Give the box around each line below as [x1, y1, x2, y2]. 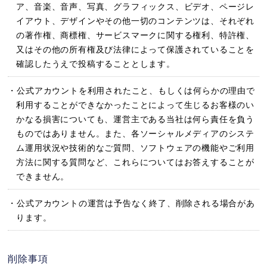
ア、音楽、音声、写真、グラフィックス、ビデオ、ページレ [16, 2, 255, 11]
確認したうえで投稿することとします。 [16, 60, 175, 69]
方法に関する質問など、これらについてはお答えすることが [16, 158, 255, 167]
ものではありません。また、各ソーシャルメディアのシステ [16, 129, 255, 138]
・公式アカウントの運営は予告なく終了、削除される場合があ [8, 199, 255, 208]
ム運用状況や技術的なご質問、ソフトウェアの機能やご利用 [16, 144, 255, 153]
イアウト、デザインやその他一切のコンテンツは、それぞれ [16, 17, 255, 26]
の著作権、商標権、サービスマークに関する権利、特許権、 [16, 31, 255, 40]
